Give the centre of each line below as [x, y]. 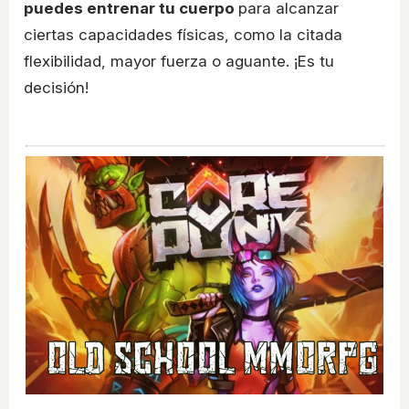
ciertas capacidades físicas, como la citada [183, 35]
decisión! [56, 88]
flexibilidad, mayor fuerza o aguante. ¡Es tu [179, 62]
